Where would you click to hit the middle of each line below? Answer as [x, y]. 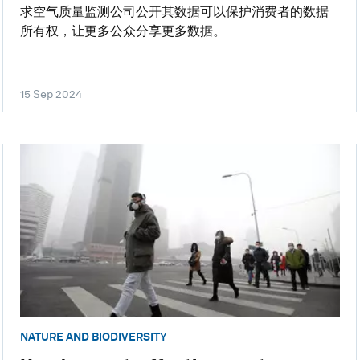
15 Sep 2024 [51, 94]
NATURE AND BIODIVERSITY [93, 336]
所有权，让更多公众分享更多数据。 [123, 31]
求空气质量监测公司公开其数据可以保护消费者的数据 [174, 11]
